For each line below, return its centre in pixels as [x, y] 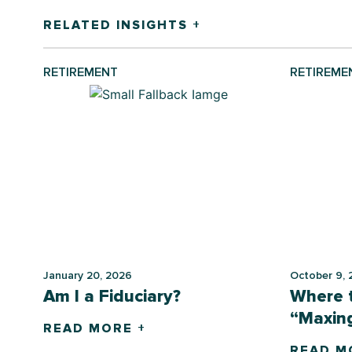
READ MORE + [95, 328]
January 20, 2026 [88, 275]
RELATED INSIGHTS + [122, 25]
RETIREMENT [81, 72]
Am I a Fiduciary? [112, 296]
